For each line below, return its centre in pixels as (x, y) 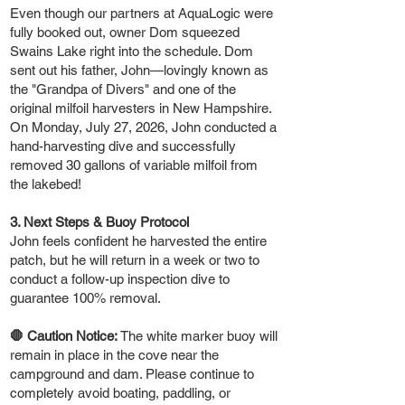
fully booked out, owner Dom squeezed (125, 32)
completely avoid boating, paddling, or (120, 392)
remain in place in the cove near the (114, 354)
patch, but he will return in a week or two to (135, 259)
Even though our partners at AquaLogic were (141, 13)
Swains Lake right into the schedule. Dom (132, 51)
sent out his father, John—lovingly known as (139, 70)
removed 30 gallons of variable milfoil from (134, 165)
